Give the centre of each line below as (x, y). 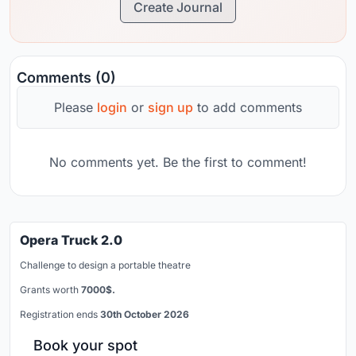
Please (75, 108)
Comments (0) (66, 78)
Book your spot (85, 346)
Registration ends (60, 315)
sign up (170, 108)
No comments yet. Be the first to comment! (178, 163)
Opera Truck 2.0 (71, 240)
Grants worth (50, 290)
